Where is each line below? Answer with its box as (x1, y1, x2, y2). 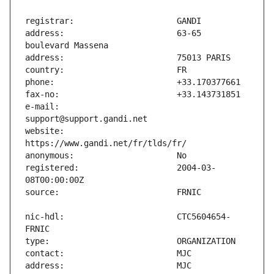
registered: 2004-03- (25, 163, 216, 173)
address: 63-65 (25, 28, 201, 39)
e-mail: (25, 102, 59, 112)
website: (25, 126, 64, 136)
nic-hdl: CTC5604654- (25, 212, 231, 222)
